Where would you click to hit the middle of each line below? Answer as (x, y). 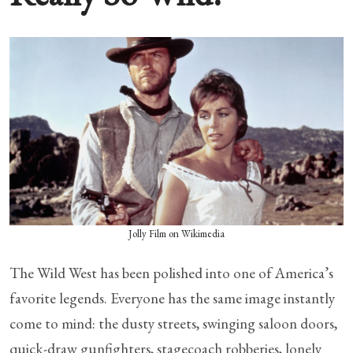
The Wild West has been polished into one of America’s (171, 273)
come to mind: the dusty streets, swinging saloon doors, (173, 323)
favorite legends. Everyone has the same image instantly (172, 298)
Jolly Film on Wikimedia (176, 233)
